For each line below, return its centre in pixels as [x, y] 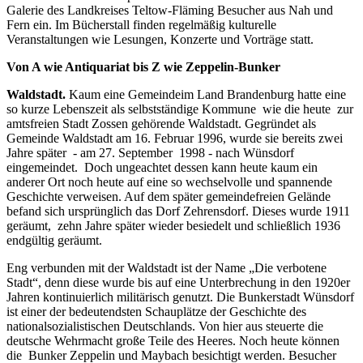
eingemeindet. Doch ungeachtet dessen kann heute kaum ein [162, 167]
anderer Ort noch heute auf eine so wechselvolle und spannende [169, 181]
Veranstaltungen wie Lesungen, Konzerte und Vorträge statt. [160, 39]
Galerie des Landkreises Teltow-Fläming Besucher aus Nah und [170, 10]
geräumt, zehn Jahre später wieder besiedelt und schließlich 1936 [173, 225]
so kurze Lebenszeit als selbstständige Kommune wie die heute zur [180, 109]
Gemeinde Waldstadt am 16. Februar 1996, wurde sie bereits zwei [175, 138]
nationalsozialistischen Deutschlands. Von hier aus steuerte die [165, 326]
